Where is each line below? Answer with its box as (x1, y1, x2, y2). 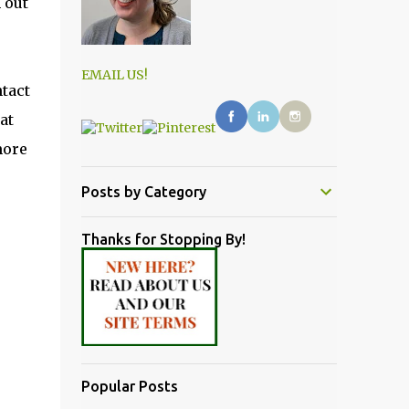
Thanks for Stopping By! (80, 231, 246, 247)
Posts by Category (80, 184, 206, 200)
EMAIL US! (80, 67, 148, 83)
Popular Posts (80, 378, 178, 394)
